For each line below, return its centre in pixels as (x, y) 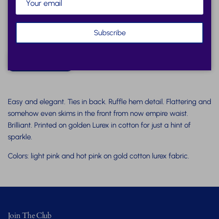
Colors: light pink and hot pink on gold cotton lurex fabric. (100, 156)
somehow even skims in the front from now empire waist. (98, 114)
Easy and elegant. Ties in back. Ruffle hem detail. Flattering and (109, 102)
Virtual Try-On (44, 61)
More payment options (109, 34)
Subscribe (109, 33)
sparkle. (21, 137)
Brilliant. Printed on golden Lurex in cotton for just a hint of (99, 125)
